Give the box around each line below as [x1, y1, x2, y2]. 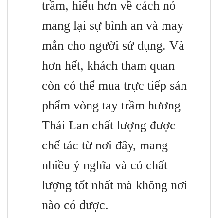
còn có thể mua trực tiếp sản [42, 78, 187, 92]
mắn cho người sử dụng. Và [42, 38, 184, 53]
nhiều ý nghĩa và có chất [42, 158, 167, 172]
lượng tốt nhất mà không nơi [42, 178, 187, 192]
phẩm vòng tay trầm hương [42, 98, 181, 112]
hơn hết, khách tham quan [42, 58, 175, 73]
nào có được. [42, 198, 109, 212]
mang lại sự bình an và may [42, 18, 183, 33]
